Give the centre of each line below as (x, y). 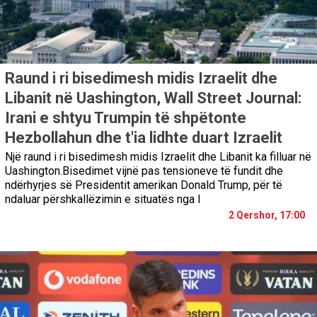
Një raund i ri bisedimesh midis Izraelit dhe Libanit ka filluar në (158, 156)
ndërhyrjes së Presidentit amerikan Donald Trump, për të (144, 185)
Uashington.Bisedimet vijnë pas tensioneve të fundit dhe (144, 171)
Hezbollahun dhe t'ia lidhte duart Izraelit (144, 137)
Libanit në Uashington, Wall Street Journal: (153, 98)
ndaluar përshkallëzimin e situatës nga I (103, 199)
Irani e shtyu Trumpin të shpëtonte (126, 117)
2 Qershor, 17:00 (267, 215)
